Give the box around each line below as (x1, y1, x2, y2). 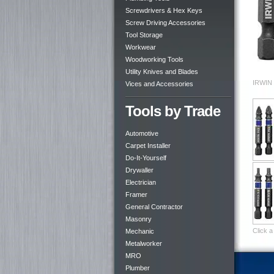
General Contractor (125, 203, 183, 210)
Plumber (125, 264, 150, 272)
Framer (125, 191, 147, 198)
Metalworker (125, 240, 162, 247)
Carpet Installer (125, 142, 171, 149)
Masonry (125, 215, 152, 223)
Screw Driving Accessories (125, 19, 206, 26)
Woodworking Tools (125, 56, 183, 63)
